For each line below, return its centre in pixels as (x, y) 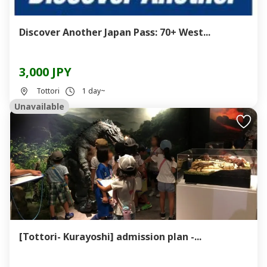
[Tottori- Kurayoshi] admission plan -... (110, 237)
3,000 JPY (45, 72)
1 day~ (94, 91)
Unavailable (39, 106)
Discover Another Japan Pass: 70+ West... (115, 32)
